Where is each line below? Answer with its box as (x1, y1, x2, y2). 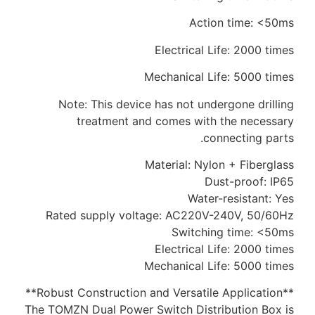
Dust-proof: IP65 (205, 174, 294, 188)
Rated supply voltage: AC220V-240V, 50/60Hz (46, 207, 294, 222)
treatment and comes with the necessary (77, 113, 294, 128)
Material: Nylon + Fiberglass (145, 157, 294, 172)
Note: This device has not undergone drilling (58, 96, 294, 111)
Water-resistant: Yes (188, 191, 294, 205)
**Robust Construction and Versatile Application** (283, 285, 294, 300)
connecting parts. (203, 130, 294, 145)
